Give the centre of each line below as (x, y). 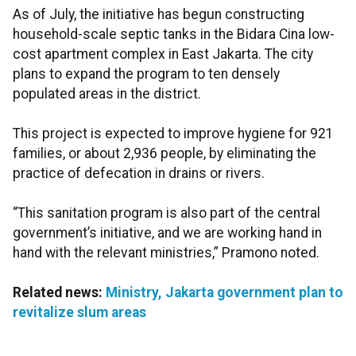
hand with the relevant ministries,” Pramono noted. (166, 253)
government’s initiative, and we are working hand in (167, 233)
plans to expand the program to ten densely (146, 74)
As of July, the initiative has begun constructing (159, 15)
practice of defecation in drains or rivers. (139, 174)
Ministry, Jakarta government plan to (224, 293)
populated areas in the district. (107, 94)
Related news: (59, 293)
